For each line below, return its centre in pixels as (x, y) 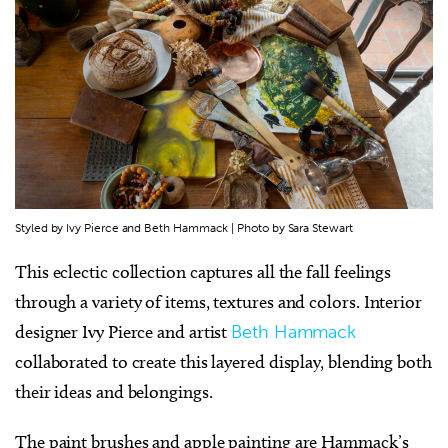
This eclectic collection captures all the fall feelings (203, 272)
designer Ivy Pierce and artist (123, 332)
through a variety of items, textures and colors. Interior (218, 302)
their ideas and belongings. (114, 392)
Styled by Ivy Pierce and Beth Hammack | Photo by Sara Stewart (184, 228)
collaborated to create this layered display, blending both (223, 362)
